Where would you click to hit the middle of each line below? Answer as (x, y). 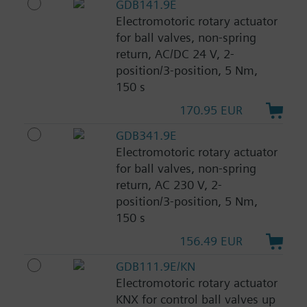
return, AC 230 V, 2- (169, 184)
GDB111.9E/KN (155, 266)
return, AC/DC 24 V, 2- (175, 54)
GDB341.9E (146, 135)
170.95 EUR (211, 110)
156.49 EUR (211, 241)
